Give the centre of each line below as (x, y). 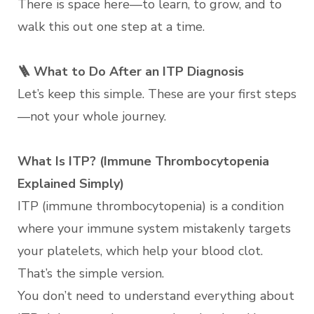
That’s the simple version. (91, 273)
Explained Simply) (71, 184)
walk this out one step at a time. (111, 27)
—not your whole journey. (92, 116)
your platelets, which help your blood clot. (140, 251)
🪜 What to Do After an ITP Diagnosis (131, 71)
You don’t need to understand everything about (156, 296)
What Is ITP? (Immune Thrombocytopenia (143, 161)
